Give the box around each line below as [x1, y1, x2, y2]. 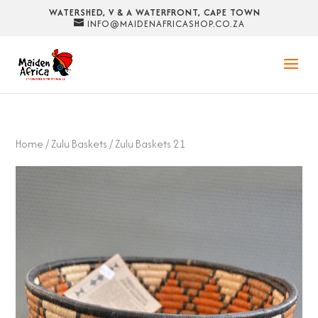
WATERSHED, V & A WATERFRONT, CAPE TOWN [48, 5, 261, 19]
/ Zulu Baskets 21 [107, 136, 187, 152]
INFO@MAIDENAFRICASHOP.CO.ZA [87, 16, 245, 31]
